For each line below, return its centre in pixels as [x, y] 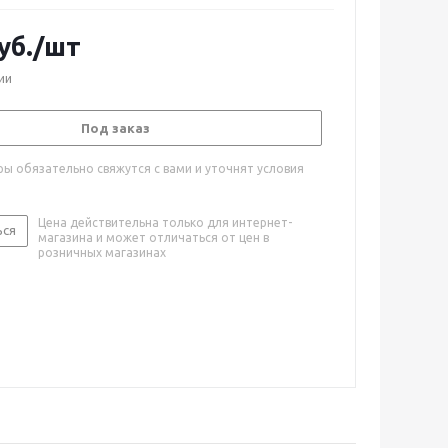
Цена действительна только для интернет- [165, 222]
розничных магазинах [102, 252]
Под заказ [115, 128]
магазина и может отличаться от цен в [153, 237]
